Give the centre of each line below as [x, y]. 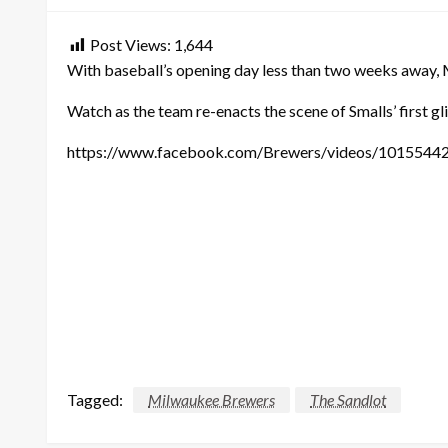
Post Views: [130, 44]
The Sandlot [348, 399]
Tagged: [95, 399]
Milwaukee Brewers [211, 399]
